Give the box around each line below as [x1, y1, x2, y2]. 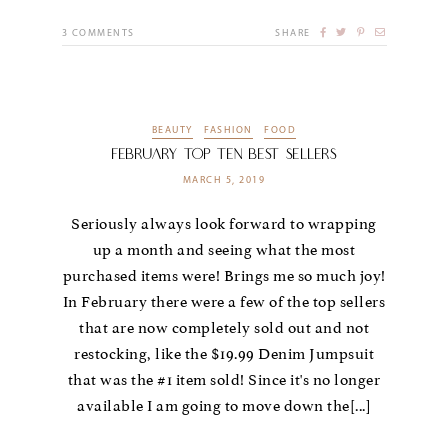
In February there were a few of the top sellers [62, 293, 386, 312]
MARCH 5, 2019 [182, 175, 266, 187]
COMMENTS [71, 27, 135, 39]
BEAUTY [151, 124, 193, 136]
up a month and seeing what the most [92, 241, 356, 260]
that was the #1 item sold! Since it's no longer [67, 371, 381, 390]
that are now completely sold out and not [79, 319, 369, 338]
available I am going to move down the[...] [77, 397, 371, 416]
